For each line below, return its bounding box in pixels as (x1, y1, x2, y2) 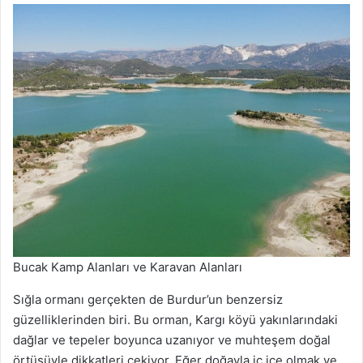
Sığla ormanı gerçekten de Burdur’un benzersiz (13, 292, 283, 308)
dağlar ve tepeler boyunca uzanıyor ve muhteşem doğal (13, 332, 331, 348)
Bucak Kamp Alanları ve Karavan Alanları (13, 259, 242, 275)
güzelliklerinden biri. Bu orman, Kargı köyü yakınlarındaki (13, 312, 338, 328)
